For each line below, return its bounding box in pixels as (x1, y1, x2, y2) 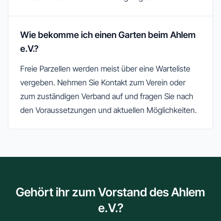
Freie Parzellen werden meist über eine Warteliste (20, 64, 190, 74)
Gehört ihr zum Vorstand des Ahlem (16, 185, 205, 199)
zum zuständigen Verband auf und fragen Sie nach (20, 91, 193, 101)
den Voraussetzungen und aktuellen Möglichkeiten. (20, 105, 197, 115)
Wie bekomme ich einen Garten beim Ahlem (20, 30, 196, 40)
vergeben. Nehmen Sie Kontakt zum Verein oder (20, 77, 185, 87)
